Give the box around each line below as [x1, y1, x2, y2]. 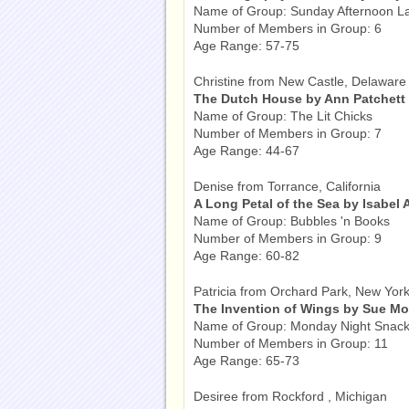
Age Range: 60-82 [194, 248, 299, 263]
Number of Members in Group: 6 [194, 21, 382, 36]
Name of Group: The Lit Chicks [194, 109, 372, 123]
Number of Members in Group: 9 [194, 231, 382, 246]
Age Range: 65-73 [194, 353, 299, 368]
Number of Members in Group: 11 [194, 336, 388, 351]
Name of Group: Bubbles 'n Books [194, 214, 390, 228]
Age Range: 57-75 [194, 38, 299, 53]
